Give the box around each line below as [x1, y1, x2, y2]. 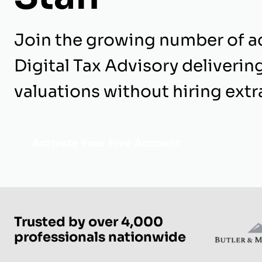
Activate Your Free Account [32, 137, 181, 150]
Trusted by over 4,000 [14, 213, 163, 230]
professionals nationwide [14, 229, 186, 245]
